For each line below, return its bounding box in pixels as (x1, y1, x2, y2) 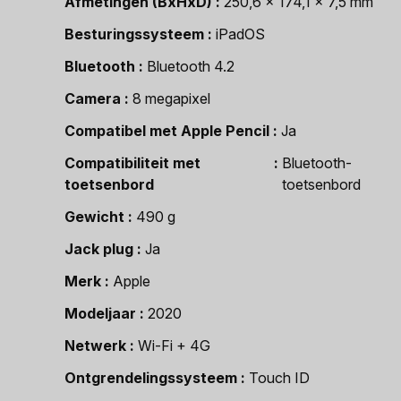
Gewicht (64, 208, 124, 226)
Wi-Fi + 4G (138, 337, 210, 354)
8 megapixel (132, 90, 210, 107)
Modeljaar (64, 304, 136, 322)
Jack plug (64, 240, 133, 258)
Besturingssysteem (64, 25, 204, 43)
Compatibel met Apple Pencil (64, 122, 269, 140)
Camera (64, 90, 121, 107)
